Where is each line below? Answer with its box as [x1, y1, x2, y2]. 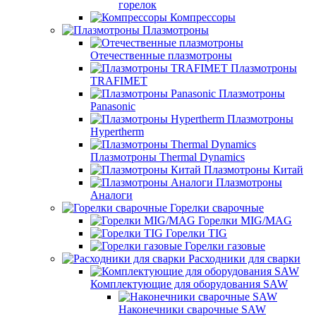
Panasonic [90, 99, 135, 112]
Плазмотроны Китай [204, 163, 303, 176]
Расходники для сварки [188, 252, 300, 265]
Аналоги [90, 188, 133, 201]
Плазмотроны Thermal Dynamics [90, 150, 245, 163]
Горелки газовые [185, 239, 265, 252]
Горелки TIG [166, 226, 227, 239]
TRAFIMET [90, 74, 147, 87]
